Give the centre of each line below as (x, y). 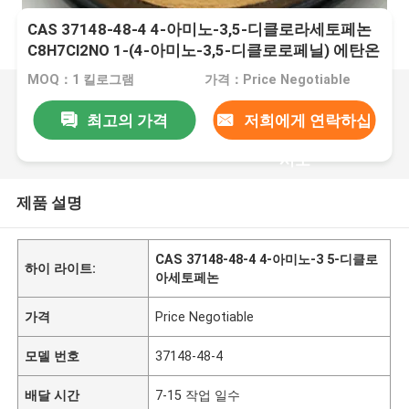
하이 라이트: (61, 268)
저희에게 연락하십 (307, 120)
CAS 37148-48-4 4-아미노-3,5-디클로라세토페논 (200, 30)
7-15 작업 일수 (198, 395)
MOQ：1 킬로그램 (81, 80)
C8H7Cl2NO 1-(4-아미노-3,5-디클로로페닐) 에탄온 (204, 51)
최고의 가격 (127, 120)
